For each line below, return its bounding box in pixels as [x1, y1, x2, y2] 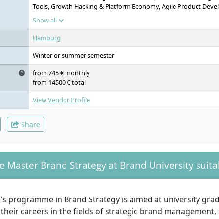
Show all [33, 16, 58, 24]
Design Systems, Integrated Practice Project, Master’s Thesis [33, 11, 207, 20]
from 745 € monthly [33, 68, 90, 77]
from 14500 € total [33, 78, 86, 87]
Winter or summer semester [33, 51, 114, 60]
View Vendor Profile [33, 95, 90, 104]
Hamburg [33, 33, 61, 42]
